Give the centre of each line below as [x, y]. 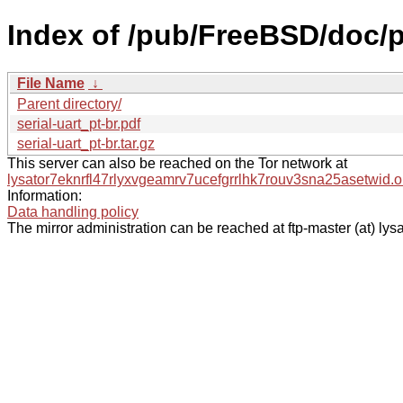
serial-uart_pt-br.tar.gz [86, 143]
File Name [51, 83]
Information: [45, 195]
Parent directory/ [69, 103]
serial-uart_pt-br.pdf [79, 123]
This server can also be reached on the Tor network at [177, 163]
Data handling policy [73, 211]
